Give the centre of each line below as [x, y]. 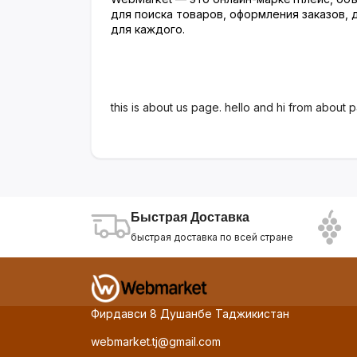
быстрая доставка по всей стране [212, 237]
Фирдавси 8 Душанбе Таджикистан [190, 314]
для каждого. [148, 29]
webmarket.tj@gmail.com [156, 341]
